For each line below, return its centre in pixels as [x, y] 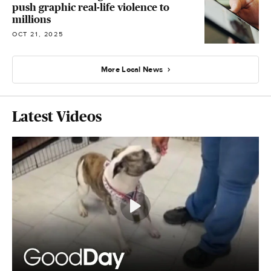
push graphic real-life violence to [91, 8]
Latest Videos [57, 116]
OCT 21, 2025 [38, 34]
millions [31, 20]
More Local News [132, 69]
